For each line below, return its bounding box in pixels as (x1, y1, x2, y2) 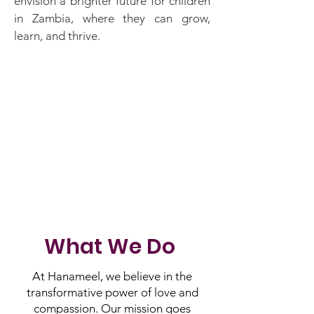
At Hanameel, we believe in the (32, 269, 192, 283)
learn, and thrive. (14, 29, 100, 43)
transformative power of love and (26, 285, 198, 299)
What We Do (44, 232, 180, 261)
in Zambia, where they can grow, (14, 11, 210, 25)
